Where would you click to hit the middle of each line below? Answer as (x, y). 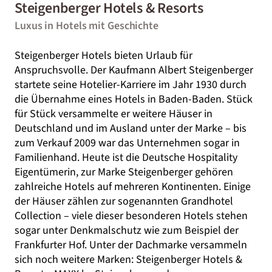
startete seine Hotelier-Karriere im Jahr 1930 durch (131, 85)
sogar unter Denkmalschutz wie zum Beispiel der (127, 230)
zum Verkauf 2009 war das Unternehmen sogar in (127, 143)
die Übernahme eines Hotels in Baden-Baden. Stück (134, 99)
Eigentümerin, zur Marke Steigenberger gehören (124, 172)
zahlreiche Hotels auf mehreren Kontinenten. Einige (133, 187)
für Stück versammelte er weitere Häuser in (114, 114)
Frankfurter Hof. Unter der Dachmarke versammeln (131, 245)
